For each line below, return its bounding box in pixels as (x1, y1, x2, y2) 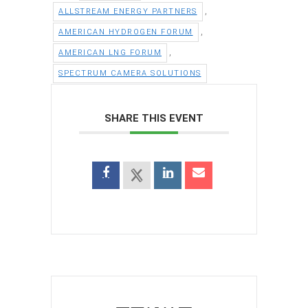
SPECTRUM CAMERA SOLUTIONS (58, 69, 201, 78)
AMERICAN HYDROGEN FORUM (58, 27, 193, 37)
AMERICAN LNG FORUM (58, 48, 162, 58)
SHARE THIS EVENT (104, 112, 203, 125)
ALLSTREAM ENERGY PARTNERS (58, 7, 197, 16)
